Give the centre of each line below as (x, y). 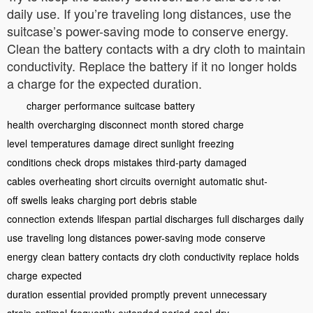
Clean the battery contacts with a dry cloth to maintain (156, 48)
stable (184, 200)
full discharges (248, 219)
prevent (190, 294)
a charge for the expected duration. (104, 83)
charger (44, 105)
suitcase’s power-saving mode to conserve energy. (148, 31)
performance (93, 105)
